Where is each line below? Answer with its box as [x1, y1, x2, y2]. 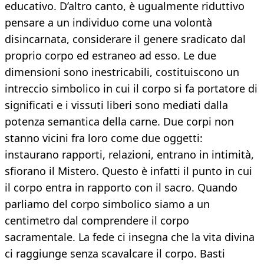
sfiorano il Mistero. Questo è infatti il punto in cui [5, 164, 252, 179]
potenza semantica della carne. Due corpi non [5, 114, 234, 129]
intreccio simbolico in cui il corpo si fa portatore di [5, 81, 258, 96]
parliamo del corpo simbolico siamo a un [5, 197, 210, 212]
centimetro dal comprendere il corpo [5, 213, 189, 228]
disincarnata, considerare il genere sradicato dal [5, 32, 246, 47]
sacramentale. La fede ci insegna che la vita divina [5, 230, 255, 245]
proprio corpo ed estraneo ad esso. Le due [5, 48, 216, 63]
